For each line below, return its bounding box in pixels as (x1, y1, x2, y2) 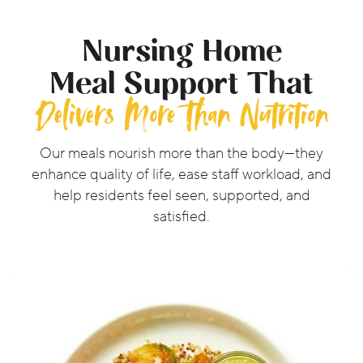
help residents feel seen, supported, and (53, 186, 310, 205)
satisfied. (153, 207, 210, 226)
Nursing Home (81, 36, 282, 69)
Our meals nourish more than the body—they (40, 143, 323, 163)
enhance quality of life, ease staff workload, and (32, 164, 331, 184)
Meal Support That (49, 68, 314, 101)
